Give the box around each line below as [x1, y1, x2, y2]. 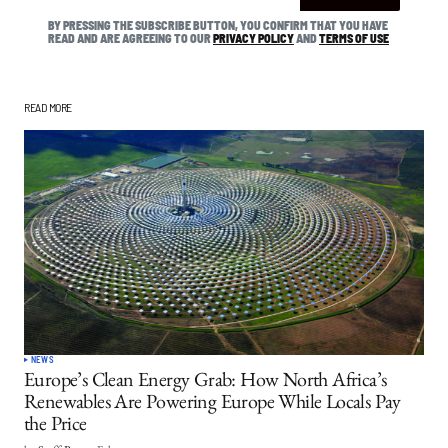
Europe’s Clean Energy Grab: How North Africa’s [24, 373, 387, 393]
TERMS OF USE [319, 31, 389, 45]
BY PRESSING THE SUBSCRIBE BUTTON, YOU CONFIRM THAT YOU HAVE [48, 18, 388, 32]
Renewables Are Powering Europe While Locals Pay [24, 395, 401, 415]
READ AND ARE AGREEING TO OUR [48, 31, 213, 45]
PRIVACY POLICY [213, 31, 294, 45]
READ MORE [24, 100, 72, 114]
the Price [24, 417, 87, 437]
